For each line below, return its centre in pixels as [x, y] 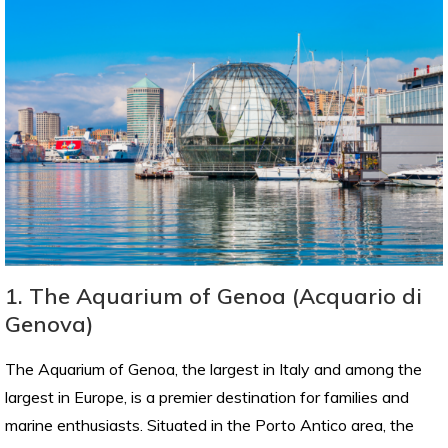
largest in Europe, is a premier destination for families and [207, 397]
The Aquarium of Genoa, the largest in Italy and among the [213, 369]
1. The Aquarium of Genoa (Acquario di [213, 296]
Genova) [49, 324]
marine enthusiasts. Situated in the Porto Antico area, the [209, 425]
